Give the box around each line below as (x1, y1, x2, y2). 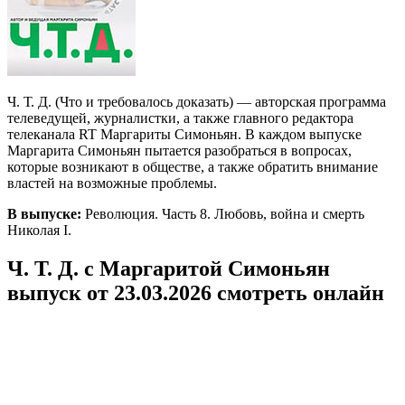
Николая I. (7, 221, 71, 238)
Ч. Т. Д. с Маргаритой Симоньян (7, 256, 330, 280)
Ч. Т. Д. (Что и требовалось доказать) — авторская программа (7, 93, 386, 109)
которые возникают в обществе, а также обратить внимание (7, 158, 378, 174)
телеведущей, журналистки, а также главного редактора (7, 109, 353, 126)
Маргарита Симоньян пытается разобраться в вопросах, (7, 142, 352, 158)
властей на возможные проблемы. (7, 174, 217, 191)
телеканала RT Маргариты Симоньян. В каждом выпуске (7, 126, 362, 142)
